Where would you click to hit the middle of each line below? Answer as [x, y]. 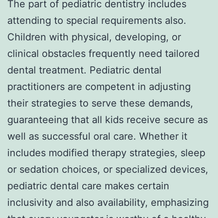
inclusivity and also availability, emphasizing [108, 202]
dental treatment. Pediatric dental [84, 70]
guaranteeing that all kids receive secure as [108, 119]
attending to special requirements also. [97, 20]
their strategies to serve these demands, [100, 103]
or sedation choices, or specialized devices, [108, 169]
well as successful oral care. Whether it [97, 136]
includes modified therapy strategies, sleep [106, 153]
